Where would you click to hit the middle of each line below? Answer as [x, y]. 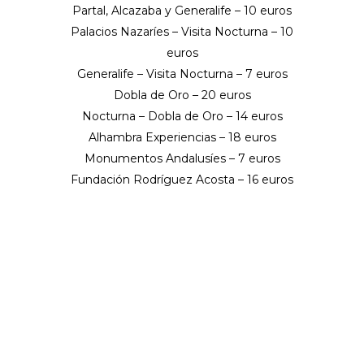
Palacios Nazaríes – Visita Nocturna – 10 [182, 32]
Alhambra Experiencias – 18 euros [182, 138]
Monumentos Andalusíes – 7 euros [182, 159]
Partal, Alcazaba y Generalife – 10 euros [182, 11]
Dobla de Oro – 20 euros [182, 95]
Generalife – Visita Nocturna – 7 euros [182, 74]
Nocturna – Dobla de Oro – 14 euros [182, 117]
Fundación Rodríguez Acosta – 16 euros [182, 180]
